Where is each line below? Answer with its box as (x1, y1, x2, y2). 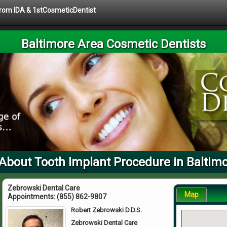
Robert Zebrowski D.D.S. (71, 206, 142, 214)
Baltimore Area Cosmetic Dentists (21, 37, 206, 51)
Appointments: (8, 192, 57, 201)
